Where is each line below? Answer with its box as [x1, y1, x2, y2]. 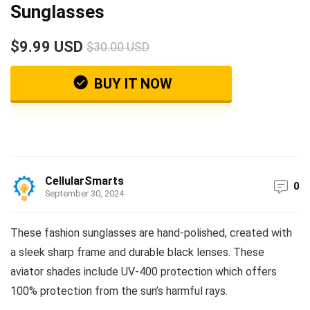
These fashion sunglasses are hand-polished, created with [10, 226, 292, 239]
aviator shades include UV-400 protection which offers [10, 265, 277, 278]
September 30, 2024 [45, 188, 124, 199]
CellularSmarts [45, 174, 124, 188]
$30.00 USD [86, 40, 149, 54]
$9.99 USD [10, 38, 83, 55]
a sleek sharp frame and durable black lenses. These [10, 246, 264, 259]
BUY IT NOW [91, 75, 172, 92]
